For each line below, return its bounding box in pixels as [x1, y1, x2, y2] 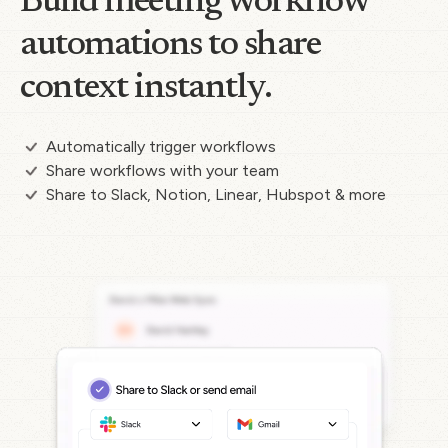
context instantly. [20, 70, 271, 107]
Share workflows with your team [46, 160, 279, 180]
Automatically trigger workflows [46, 136, 276, 156]
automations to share [20, 27, 320, 64]
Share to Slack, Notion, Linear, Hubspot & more [46, 184, 386, 204]
